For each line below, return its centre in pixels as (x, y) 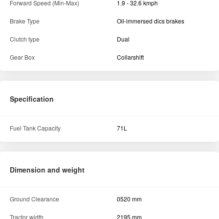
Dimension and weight (47, 170)
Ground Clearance (34, 199)
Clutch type (25, 39)
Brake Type (25, 21)
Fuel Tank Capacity (35, 128)
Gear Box (22, 57)
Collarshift (130, 57)
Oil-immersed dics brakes (151, 21)
